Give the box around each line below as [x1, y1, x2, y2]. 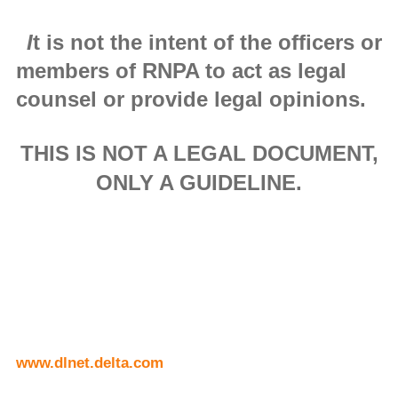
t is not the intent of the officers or [32, 30, 382, 55]
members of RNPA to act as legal [15, 59, 346, 84]
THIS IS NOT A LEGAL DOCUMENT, [20, 141, 378, 166]
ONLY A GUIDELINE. [96, 171, 302, 195]
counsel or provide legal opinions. [15, 87, 366, 112]
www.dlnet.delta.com [15, 354, 163, 371]
